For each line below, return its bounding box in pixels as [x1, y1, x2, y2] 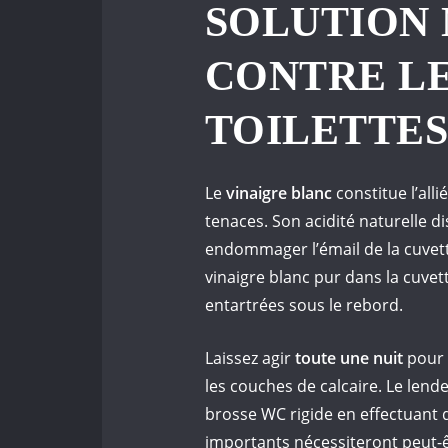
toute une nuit [291, 347, 403, 370]
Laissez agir [205, 347, 291, 370]
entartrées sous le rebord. [205, 294, 403, 317]
